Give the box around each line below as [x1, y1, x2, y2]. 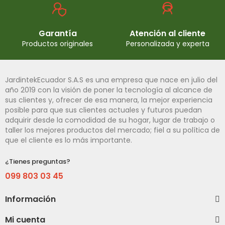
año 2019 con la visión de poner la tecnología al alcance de [5, 85, 212, 95]
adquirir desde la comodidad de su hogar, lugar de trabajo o [5, 115, 215, 125]
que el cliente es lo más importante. [5, 135, 132, 145]
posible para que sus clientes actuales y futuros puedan [5, 105, 202, 115]
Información [5, 193, 56, 205]
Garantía [38, 28, 77, 39]
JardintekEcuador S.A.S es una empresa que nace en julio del [5, 75, 217, 85]
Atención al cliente [130, 28, 205, 39]
